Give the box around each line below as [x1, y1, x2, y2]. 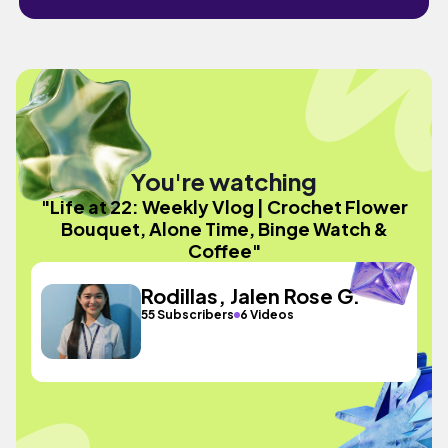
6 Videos [240, 307, 295, 322]
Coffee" [187, 238, 261, 262]
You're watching [131, 165, 317, 196]
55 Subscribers [141, 307, 235, 322]
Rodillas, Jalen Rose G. [141, 283, 361, 308]
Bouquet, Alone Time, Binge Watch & [60, 216, 388, 240]
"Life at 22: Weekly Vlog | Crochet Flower [40, 194, 408, 218]
